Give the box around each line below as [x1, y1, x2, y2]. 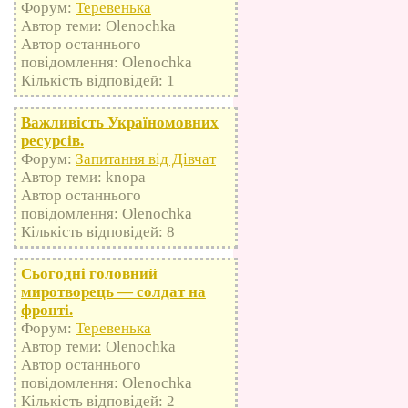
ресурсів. [21, 132, 84, 150]
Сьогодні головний [21, 265, 158, 283]
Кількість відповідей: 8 [21, 223, 175, 241]
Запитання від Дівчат [76, 150, 216, 168]
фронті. [21, 301, 73, 320]
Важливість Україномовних [21, 114, 219, 132]
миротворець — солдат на [21, 283, 206, 301]
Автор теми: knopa [21, 168, 146, 187]
